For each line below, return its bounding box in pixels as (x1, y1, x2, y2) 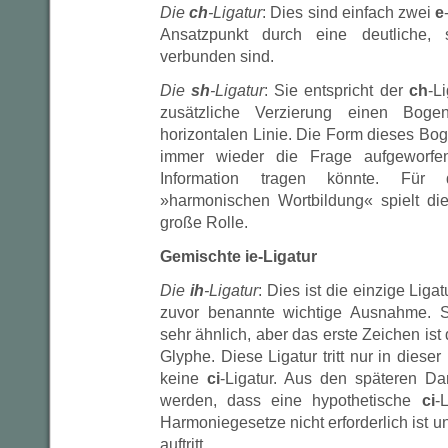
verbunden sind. (160, 48, 274, 65)
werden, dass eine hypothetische (160, 392, 422, 409)
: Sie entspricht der (264, 82, 409, 99)
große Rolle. (160, 214, 248, 231)
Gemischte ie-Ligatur (160, 248, 317, 265)
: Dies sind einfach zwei (262, 4, 436, 21)
